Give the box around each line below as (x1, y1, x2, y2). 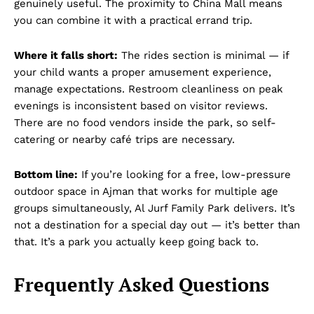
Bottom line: (14, 168, 78, 181)
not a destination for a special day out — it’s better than (14, 218, 300, 231)
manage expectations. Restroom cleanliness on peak (14, 82, 283, 95)
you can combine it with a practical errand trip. (14, 13, 252, 27)
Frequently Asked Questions (14, 271, 269, 297)
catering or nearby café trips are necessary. (14, 132, 235, 146)
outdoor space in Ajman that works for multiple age (14, 184, 278, 198)
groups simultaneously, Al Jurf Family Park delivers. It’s (14, 201, 295, 214)
